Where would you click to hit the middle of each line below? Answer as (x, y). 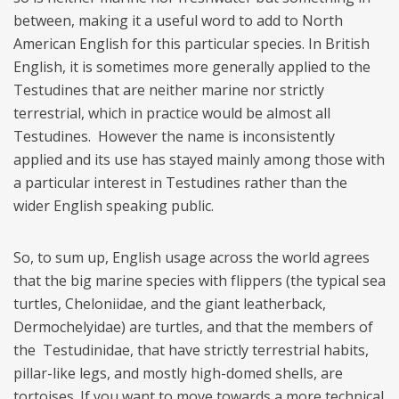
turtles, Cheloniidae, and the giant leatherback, (170, 303)
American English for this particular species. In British (191, 43)
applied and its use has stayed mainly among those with (199, 159)
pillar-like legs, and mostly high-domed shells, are (178, 373)
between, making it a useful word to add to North (178, 20)
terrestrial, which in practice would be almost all (172, 113)
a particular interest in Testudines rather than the (180, 182)
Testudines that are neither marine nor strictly (169, 90)
